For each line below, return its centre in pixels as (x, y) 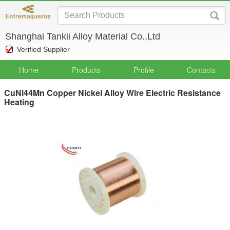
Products (86, 70)
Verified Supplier (43, 49)
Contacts (201, 70)
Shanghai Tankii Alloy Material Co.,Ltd (83, 36)
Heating (19, 102)
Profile (144, 70)
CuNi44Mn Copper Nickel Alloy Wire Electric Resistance (112, 93)
